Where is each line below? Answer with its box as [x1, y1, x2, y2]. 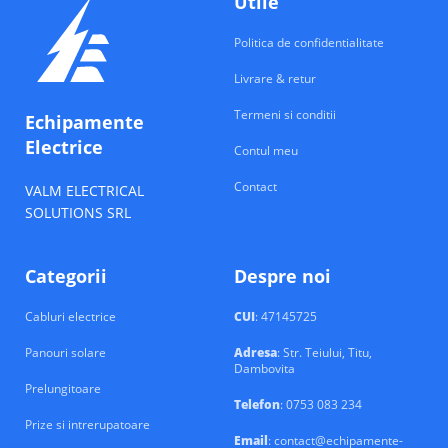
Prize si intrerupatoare [25, 416, 150, 433]
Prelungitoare [25, 380, 101, 397]
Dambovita [234, 360, 295, 377]
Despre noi [234, 264, 331, 288]
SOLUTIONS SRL [25, 203, 131, 222]
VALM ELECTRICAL [25, 181, 144, 200]
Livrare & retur [234, 70, 316, 87]
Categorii [25, 264, 107, 288]
